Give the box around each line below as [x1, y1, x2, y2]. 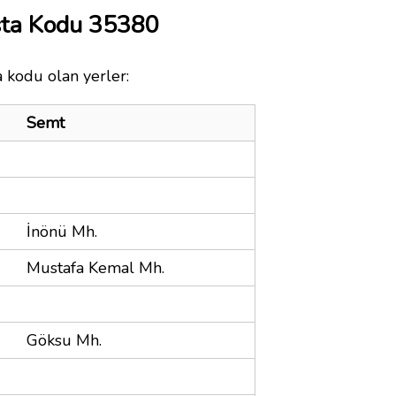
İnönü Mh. [27, 220, 97, 242]
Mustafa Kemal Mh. [27, 256, 164, 278]
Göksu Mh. [27, 329, 102, 351]
